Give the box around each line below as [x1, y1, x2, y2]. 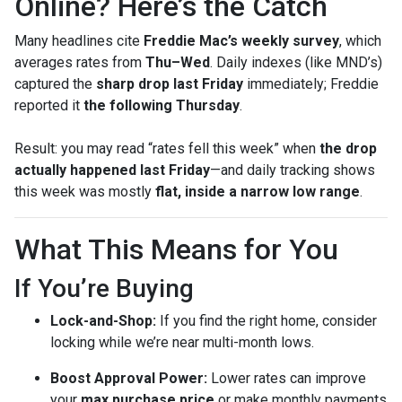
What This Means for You [14, 232, 338, 267]
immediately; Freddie [243, 75, 379, 92]
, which [339, 32, 381, 49]
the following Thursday [83, 97, 240, 114]
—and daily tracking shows [210, 162, 375, 179]
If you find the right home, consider [156, 312, 377, 329]
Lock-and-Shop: [50, 312, 156, 329]
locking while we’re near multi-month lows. [50, 334, 314, 351]
